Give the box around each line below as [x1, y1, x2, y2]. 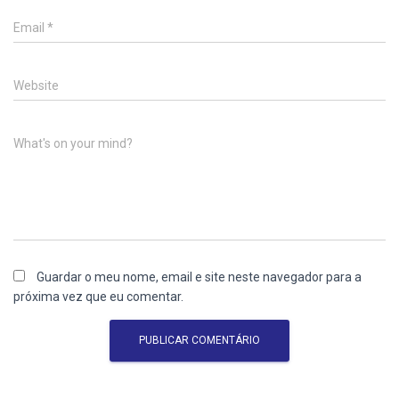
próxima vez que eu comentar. [13, 289, 183, 304]
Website [13, 77, 59, 93]
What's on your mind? [13, 135, 133, 151]
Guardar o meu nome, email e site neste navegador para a [37, 269, 362, 284]
